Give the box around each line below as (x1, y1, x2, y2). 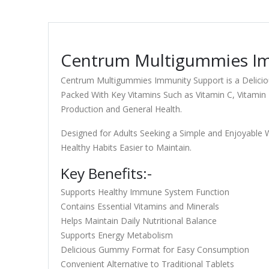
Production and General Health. (60, 103, 182, 115)
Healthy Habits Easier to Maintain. (60, 142, 192, 153)
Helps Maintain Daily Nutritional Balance (60, 215, 217, 226)
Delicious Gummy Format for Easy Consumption (60, 244, 249, 255)
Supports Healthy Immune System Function (60, 186, 229, 198)
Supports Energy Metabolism (60, 229, 173, 241)
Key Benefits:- (60, 163, 152, 183)
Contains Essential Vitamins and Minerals (60, 201, 219, 212)
